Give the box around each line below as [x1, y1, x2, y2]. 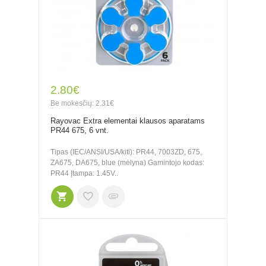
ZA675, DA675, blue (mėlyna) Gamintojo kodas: [50, 159, 204, 167]
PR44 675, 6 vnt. [50, 126, 109, 135]
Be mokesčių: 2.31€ [50, 99, 114, 107]
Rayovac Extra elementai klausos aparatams [50, 116, 205, 125]
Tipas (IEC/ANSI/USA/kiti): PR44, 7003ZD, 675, [50, 148, 202, 156]
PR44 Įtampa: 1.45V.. [50, 169, 118, 178]
